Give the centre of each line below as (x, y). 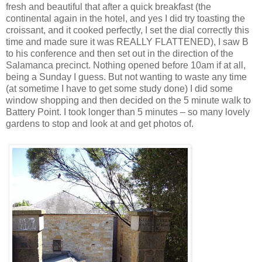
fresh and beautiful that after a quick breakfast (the (108, 6)
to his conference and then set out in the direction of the (120, 53)
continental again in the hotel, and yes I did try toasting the (125, 18)
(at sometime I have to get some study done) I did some (119, 88)
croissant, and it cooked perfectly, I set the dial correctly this (127, 30)
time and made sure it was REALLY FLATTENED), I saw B (127, 42)
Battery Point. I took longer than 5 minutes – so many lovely (128, 112)
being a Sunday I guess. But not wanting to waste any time (126, 77)
